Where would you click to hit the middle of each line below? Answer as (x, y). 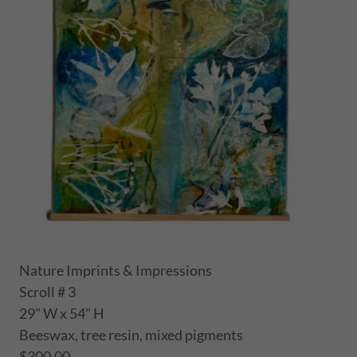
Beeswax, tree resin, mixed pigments (131, 335)
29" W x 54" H (63, 314)
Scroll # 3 (47, 292)
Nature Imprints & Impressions (117, 271)
